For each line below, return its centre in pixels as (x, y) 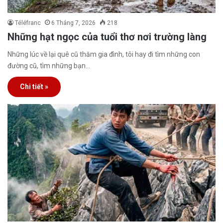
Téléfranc (28, 23)
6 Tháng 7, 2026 (73, 23)
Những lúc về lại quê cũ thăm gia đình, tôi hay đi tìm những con (104, 55)
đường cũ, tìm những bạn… (49, 66)
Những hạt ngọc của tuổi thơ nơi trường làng (107, 37)
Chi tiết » (34, 87)
